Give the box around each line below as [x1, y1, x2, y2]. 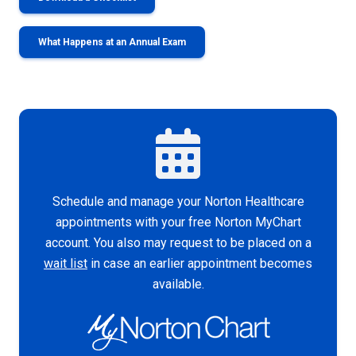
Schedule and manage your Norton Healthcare [52, 193, 304, 209]
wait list [44, 255, 87, 271]
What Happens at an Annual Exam [38, 36, 186, 48]
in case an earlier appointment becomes [87, 255, 312, 271]
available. [152, 276, 204, 292]
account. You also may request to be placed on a [44, 234, 311, 250]
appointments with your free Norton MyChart [55, 214, 301, 230]
